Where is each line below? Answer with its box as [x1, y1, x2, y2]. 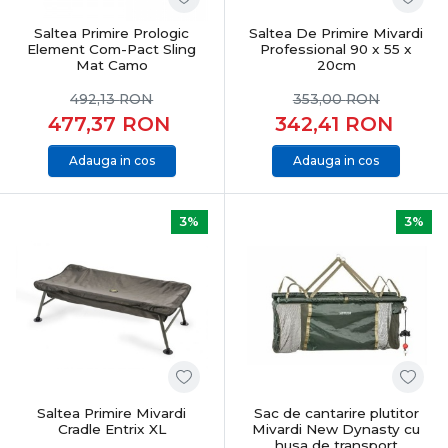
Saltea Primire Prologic [34, 24, 190, 41]
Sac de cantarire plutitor [253, 405, 419, 421]
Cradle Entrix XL [57, 421, 166, 437]
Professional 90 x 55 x [260, 40, 413, 57]
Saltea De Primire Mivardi [249, 24, 424, 41]
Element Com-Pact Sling [27, 40, 197, 57]
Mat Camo [75, 56, 148, 73]
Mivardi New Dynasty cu [252, 421, 421, 437]
